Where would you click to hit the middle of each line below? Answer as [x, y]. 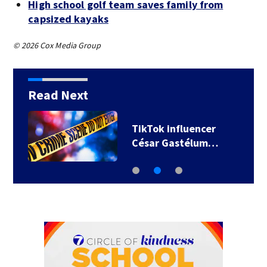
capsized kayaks [68, 19]
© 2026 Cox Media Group [57, 45]
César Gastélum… [175, 143]
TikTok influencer [173, 128]
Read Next [58, 95]
